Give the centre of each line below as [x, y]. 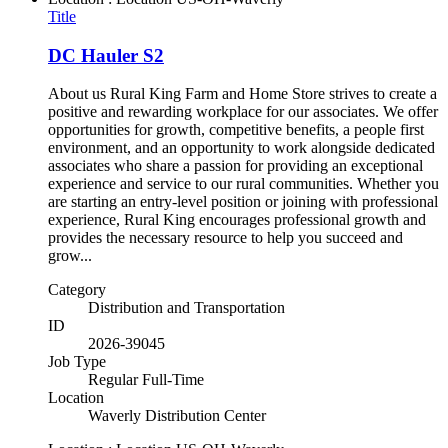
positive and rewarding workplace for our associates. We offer [243, 112]
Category [77, 290]
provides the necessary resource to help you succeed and [225, 238]
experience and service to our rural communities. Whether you [243, 184]
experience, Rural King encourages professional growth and [237, 220]
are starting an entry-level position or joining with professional [243, 202]
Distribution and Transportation [186, 308]
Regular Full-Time [146, 380]
